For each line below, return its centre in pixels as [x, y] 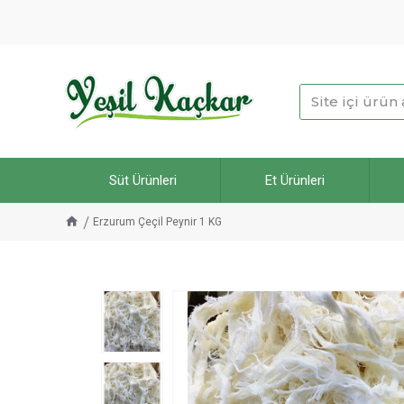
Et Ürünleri [295, 180]
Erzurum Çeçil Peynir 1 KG [157, 222]
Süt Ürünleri [142, 180]
